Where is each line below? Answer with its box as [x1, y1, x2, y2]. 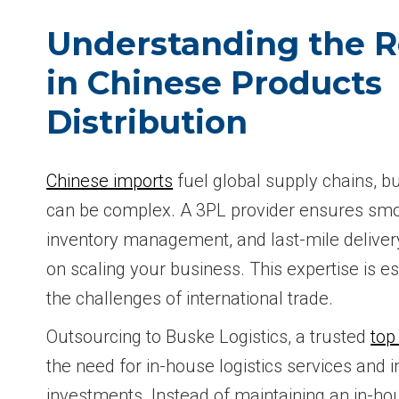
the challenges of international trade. [46, 287, 334, 309]
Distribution [46, 102, 248, 142]
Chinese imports [46, 169, 174, 191]
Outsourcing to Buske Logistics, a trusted [46, 325, 371, 347]
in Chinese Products [46, 62, 383, 102]
